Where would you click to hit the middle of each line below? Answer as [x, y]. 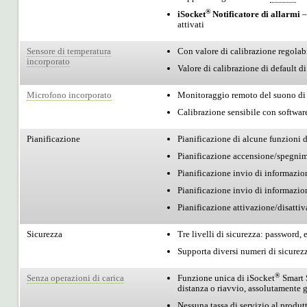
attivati [191, 24]
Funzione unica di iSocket [226, 278]
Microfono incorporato [69, 95]
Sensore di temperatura [69, 51]
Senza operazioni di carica [75, 278]
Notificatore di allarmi [255, 14]
